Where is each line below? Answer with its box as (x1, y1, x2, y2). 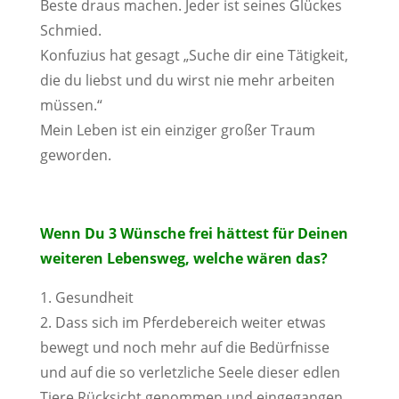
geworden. (39, 145, 111, 165)
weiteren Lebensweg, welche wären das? (39, 248, 328, 268)
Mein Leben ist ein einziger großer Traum (39, 120, 315, 140)
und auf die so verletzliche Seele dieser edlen (39, 362, 340, 382)
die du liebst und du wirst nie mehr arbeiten (39, 70, 335, 90)
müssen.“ (39, 95, 102, 115)
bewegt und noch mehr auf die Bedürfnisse (39, 338, 330, 357)
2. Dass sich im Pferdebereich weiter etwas (39, 313, 326, 332)
